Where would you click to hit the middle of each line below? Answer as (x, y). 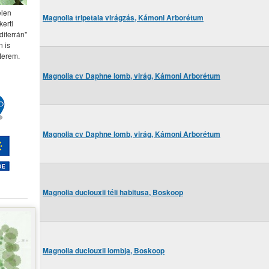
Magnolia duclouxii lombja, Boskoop (104, 251)
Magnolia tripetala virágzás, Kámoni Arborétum (123, 18)
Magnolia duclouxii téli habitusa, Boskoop (113, 192)
